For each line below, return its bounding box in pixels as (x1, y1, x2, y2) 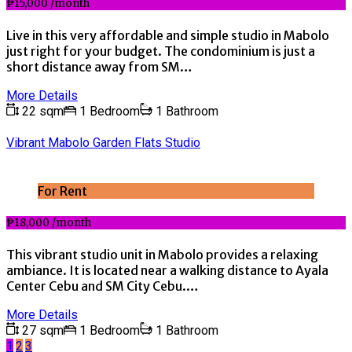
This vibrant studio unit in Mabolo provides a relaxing (6, 247, 318, 263)
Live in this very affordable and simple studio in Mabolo (6, 27, 329, 44)
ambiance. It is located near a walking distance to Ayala (6, 262, 328, 279)
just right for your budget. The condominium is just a (6, 43, 315, 60)
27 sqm (19, 323, 64, 339)
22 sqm (19, 104, 64, 119)
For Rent (38, 182, 87, 199)
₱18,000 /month (6, 215, 93, 229)
